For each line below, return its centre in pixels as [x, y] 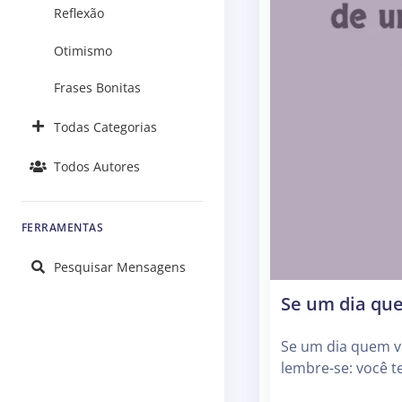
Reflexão [79, 13]
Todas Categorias [105, 127]
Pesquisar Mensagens [120, 267]
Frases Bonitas [97, 88]
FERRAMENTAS [63, 228]
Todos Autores [97, 167]
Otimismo [83, 50]
